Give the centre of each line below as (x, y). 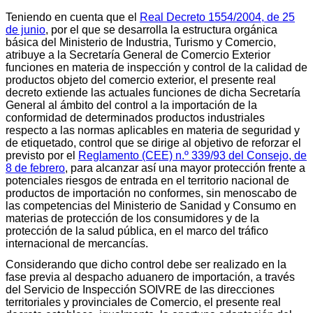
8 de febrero (35, 168)
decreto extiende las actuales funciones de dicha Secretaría (153, 92)
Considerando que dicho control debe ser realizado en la (146, 264)
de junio (26, 29)
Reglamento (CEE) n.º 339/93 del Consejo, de (192, 155)
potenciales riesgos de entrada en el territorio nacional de (147, 180)
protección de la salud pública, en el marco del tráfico (137, 231)
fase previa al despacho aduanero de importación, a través (150, 277)
